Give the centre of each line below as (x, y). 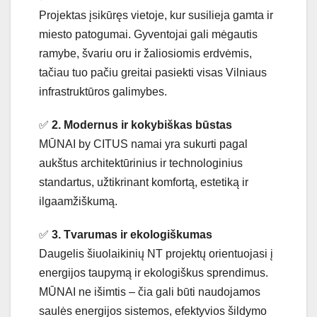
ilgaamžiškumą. (78, 202)
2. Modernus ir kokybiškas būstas (142, 125)
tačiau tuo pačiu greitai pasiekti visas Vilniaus (153, 73)
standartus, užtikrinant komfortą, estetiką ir (144, 183)
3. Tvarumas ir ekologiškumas (132, 235)
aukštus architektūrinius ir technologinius (141, 163)
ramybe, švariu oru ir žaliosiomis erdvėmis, (145, 54)
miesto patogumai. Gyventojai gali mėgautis (148, 35)
